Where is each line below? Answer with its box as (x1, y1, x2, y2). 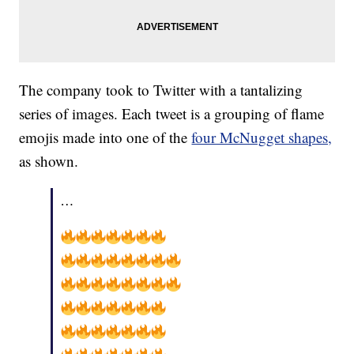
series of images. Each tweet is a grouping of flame (19, 104, 325, 124)
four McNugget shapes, (191, 127, 333, 148)
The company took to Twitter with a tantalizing (19, 80, 303, 100)
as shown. (19, 151, 79, 171)
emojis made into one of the (19, 127, 192, 148)
